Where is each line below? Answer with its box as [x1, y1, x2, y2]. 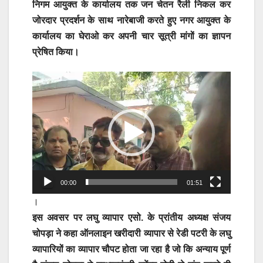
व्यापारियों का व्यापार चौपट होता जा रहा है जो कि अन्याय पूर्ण [32, 244, 231, 255]
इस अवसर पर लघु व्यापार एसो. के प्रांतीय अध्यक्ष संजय [32, 213, 231, 223]
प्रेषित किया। [32, 47, 79, 58]
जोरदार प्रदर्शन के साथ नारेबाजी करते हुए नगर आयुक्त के [32, 15, 231, 26]
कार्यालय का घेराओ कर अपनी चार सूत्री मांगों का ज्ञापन [32, 31, 231, 42]
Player [32, 90, 59, 100]
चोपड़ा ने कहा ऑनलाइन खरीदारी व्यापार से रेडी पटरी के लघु [32, 228, 231, 239]
